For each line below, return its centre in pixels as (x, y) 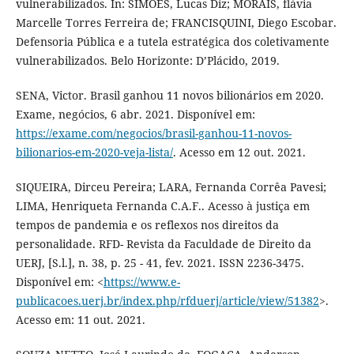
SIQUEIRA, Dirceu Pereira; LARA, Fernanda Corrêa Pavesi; (171, 186)
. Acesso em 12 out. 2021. (239, 152)
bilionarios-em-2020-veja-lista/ (94, 152)
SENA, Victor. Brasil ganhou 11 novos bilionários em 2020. (169, 95)
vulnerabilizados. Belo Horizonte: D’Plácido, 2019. (147, 60)
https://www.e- (141, 281)
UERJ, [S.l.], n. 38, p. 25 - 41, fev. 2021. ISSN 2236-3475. (160, 262)
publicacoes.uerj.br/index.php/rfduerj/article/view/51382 (167, 300)
